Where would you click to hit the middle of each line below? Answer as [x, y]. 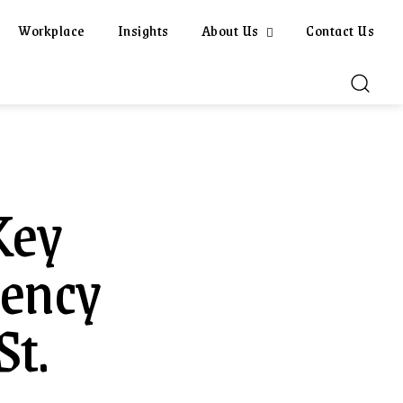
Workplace [52, 30]
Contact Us [340, 30]
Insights [143, 30]
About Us [230, 30]
